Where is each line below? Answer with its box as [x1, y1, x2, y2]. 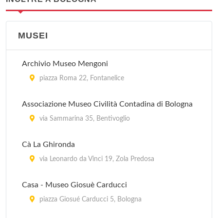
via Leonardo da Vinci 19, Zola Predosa [37, 156, 154, 163]
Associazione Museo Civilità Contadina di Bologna [22, 100, 193, 108]
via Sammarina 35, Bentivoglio [37, 115, 130, 122]
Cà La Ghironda [22, 141, 75, 148]
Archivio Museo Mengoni [22, 60, 108, 68]
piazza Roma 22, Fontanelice [37, 75, 124, 82]
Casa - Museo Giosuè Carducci [22, 181, 127, 189]
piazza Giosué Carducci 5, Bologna [37, 196, 142, 203]
